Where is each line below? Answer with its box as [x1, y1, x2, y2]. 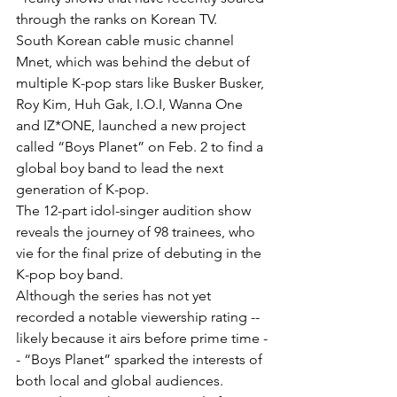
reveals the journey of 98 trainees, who [16, 222, 259, 240]
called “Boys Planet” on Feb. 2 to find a [16, 137, 267, 155]
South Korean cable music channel [16, 31, 237, 49]
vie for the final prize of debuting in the [16, 244, 265, 261]
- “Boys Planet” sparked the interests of [16, 350, 266, 368]
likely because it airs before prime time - [16, 329, 268, 346]
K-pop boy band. [16, 265, 123, 283]
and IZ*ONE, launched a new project [16, 116, 249, 134]
